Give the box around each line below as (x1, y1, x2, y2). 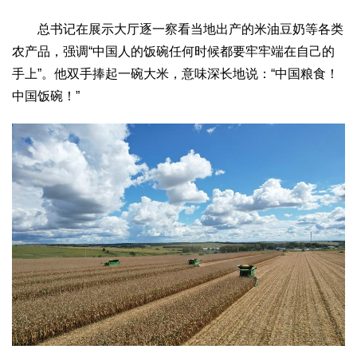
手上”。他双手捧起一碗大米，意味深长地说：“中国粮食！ (12, 67, 339, 81)
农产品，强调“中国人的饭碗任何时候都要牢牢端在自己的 (12, 45, 335, 59)
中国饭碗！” (12, 89, 80, 104)
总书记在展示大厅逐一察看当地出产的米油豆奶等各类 (12, 22, 343, 37)
